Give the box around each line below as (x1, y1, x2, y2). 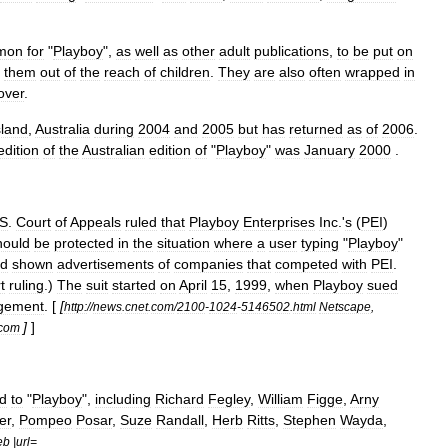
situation (157, 235, 210, 251)
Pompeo (19, 412, 72, 428)
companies (174, 256, 243, 272)
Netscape (319, 300, 371, 313)
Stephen (283, 412, 336, 428)
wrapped (345, 64, 400, 80)
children (160, 64, 210, 80)
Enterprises (243, 214, 315, 230)
